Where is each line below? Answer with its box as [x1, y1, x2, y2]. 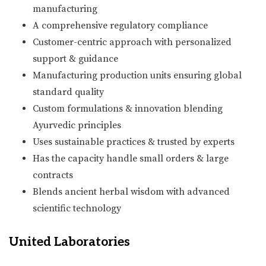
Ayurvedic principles [33, 119, 121, 131]
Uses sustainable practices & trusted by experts [33, 135, 235, 148]
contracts [33, 169, 73, 181]
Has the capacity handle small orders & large [33, 152, 229, 164]
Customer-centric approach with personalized [33, 36, 232, 48]
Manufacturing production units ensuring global [33, 69, 242, 81]
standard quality [33, 85, 104, 98]
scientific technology [33, 202, 121, 214]
